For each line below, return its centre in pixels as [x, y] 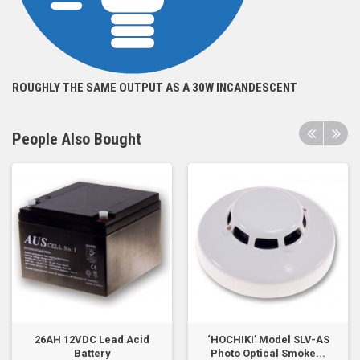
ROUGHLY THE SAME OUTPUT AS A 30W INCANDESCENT [155, 88]
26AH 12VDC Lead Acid [92, 340]
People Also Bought [77, 139]
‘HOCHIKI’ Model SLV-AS [268, 340]
